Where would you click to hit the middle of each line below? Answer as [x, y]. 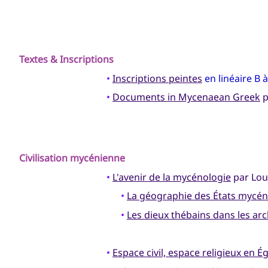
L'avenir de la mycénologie [171, 177]
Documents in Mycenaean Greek [186, 97]
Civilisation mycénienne [72, 158]
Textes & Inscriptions [66, 59]
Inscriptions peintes [157, 78]
